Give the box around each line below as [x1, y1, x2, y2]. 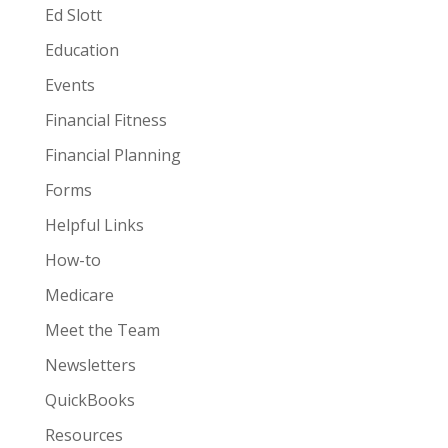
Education [44, 39, 119, 62]
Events [44, 74, 95, 97]
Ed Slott [44, 4, 102, 27]
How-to [44, 249, 101, 272]
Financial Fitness [44, 109, 167, 132]
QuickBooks [44, 389, 135, 412]
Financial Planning [44, 144, 181, 167]
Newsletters [44, 354, 136, 377]
